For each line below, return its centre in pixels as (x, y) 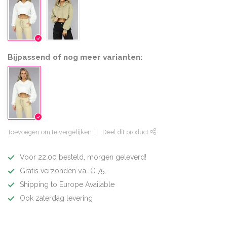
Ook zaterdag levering (56, 198)
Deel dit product (126, 132)
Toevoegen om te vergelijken (50, 132)
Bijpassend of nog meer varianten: (75, 57)
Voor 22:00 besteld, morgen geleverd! (83, 157)
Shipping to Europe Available (67, 185)
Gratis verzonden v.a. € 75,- (64, 171)
